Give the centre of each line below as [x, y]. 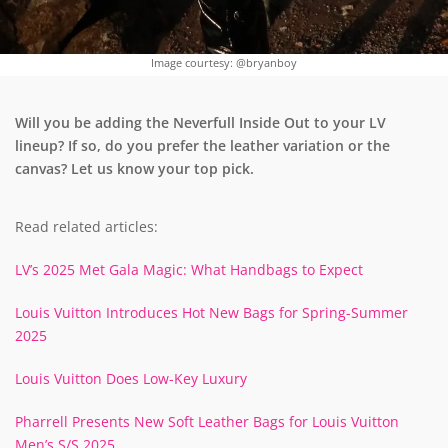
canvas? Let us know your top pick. [136, 168]
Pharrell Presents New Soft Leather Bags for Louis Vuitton [207, 421]
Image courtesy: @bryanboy [224, 62]
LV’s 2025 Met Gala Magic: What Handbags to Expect [189, 269]
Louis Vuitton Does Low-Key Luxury [131, 378]
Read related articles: [86, 226]
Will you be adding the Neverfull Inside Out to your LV [200, 122]
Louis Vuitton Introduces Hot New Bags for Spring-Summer [211, 312]
